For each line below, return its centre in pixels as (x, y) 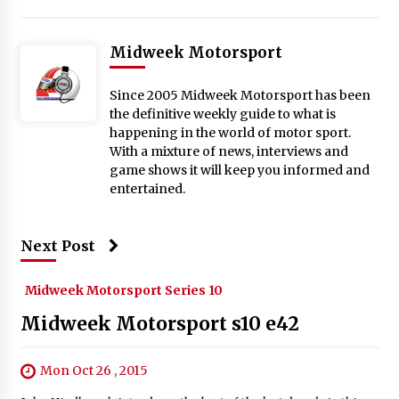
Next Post (57, 245)
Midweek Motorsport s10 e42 (159, 323)
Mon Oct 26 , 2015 (94, 370)
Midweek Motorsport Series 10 (123, 290)
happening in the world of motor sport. (230, 132)
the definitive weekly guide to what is (222, 114)
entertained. (147, 188)
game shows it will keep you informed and (239, 170)
